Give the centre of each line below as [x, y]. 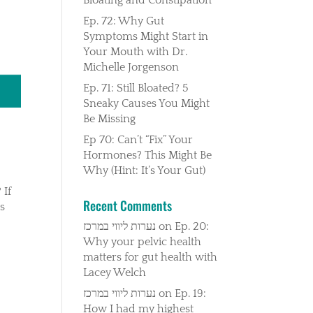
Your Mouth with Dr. [136, 51]
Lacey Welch [115, 272]
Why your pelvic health [143, 241]
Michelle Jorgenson [131, 67]
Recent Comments [128, 205]
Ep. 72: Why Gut [124, 21]
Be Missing [110, 118]
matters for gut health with [151, 257]
